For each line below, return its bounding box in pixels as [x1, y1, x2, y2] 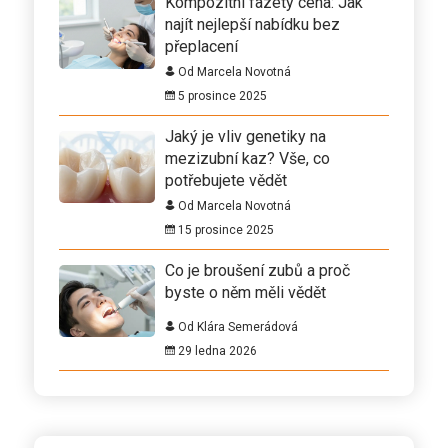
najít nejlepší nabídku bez [165, 14, 340, 34]
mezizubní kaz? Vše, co [165, 148, 330, 168]
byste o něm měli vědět [165, 282, 326, 302]
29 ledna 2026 [175, 343, 257, 358]
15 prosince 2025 [175, 222, 274, 237]
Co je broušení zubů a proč [165, 260, 350, 280]
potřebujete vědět [165, 170, 287, 190]
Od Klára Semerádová [175, 319, 298, 334]
